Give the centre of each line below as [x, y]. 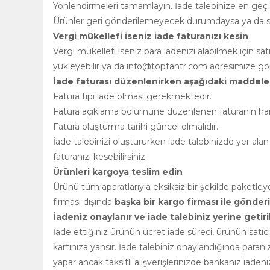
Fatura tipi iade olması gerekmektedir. [132, 96]
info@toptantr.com [167, 66]
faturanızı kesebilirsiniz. [100, 157]
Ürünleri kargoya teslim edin [118, 172]
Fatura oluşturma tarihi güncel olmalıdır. [136, 127]
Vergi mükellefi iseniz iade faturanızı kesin [151, 36]
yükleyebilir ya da [90, 66]
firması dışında [84, 202]
